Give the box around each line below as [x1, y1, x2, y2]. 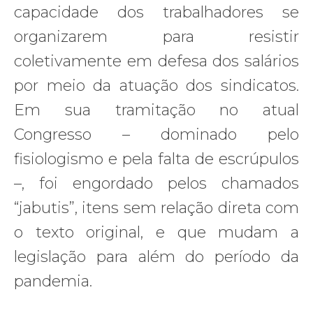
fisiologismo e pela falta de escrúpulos [14, 149, 299, 168]
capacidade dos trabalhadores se [14, 2, 299, 22]
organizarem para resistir [14, 27, 299, 46]
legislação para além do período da [14, 247, 299, 266]
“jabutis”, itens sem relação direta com [14, 198, 299, 217]
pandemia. [14, 271, 92, 291]
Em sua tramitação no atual [14, 100, 299, 119]
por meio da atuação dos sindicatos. [14, 75, 299, 95]
